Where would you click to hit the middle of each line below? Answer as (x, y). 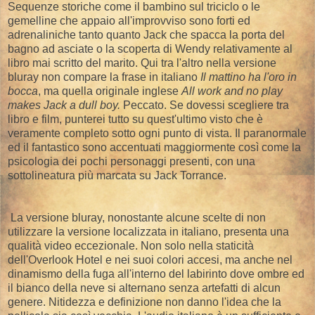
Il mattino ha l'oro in (249, 77)
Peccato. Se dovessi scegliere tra (206, 105)
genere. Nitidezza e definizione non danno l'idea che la (144, 302)
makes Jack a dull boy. (65, 105)
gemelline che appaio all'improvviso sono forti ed (129, 20)
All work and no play (232, 91)
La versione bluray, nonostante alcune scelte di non (137, 217)
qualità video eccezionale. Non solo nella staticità (131, 245)
